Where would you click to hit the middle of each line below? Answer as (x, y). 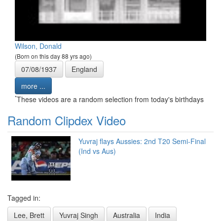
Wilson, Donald (38, 46)
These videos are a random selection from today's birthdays (110, 99)
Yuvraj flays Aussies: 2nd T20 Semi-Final (142, 141)
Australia (127, 215)
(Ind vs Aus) (97, 151)
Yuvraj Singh (79, 215)
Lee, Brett (29, 215)
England (84, 69)
